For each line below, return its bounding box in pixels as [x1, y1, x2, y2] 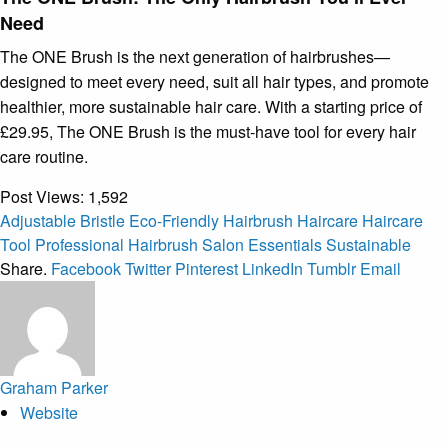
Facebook [51, 256, 121, 280]
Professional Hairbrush [35, 232, 198, 256]
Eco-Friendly [129, 208, 219, 232]
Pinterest [175, 256, 238, 280]
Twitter [125, 256, 171, 280]
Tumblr [307, 256, 356, 280]
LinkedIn [242, 256, 303, 280]
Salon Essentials [202, 232, 322, 256]
